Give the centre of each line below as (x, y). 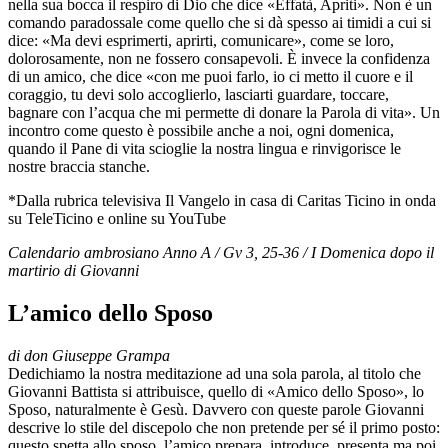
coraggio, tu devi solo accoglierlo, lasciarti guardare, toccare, (198, 95)
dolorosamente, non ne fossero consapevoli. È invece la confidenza (219, 59)
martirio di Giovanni (73, 271)
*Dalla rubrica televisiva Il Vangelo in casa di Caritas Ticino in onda (222, 201)
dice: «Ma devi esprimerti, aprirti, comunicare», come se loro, (201, 41)
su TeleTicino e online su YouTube (117, 219)
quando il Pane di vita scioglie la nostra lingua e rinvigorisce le (204, 149)
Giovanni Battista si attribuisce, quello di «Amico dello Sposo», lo (216, 392)
